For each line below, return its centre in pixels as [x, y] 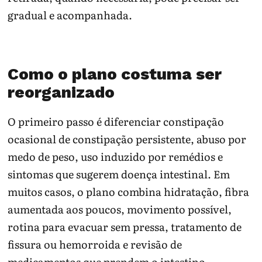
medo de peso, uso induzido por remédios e [116, 156]
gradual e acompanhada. [70, 15]
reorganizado [61, 92]
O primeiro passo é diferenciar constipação [116, 121]
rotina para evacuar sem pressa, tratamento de [125, 226]
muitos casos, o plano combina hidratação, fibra [129, 191]
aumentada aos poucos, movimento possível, [120, 209]
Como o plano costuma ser [115, 74]
